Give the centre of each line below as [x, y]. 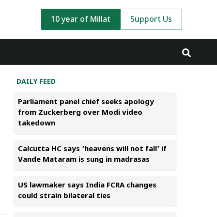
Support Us [151, 20]
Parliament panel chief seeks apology [86, 102]
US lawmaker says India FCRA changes [87, 186]
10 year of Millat [81, 20]
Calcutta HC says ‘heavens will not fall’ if [92, 149]
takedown [37, 124]
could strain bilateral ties [64, 196]
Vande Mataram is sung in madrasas [84, 160]
